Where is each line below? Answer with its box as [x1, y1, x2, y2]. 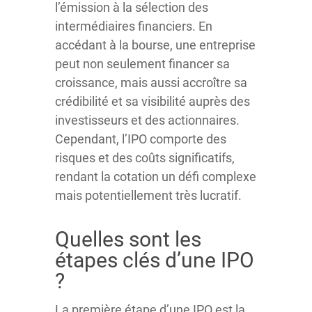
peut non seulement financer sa [55, 56, 230, 71]
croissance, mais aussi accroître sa [55, 75, 247, 90]
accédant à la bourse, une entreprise [55, 38, 256, 52]
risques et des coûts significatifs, [55, 150, 235, 165]
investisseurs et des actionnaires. [55, 113, 240, 127]
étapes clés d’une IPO [55, 248, 254, 272]
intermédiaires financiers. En [55, 19, 212, 33]
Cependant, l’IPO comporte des [55, 132, 226, 146]
